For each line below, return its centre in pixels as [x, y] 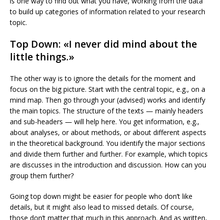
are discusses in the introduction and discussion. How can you [108, 165]
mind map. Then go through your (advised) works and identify [108, 100]
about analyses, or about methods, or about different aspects [108, 132]
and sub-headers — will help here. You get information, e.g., [105, 122]
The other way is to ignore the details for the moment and [103, 78]
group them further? [42, 176]
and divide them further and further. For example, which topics [109, 154]
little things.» [42, 57]
